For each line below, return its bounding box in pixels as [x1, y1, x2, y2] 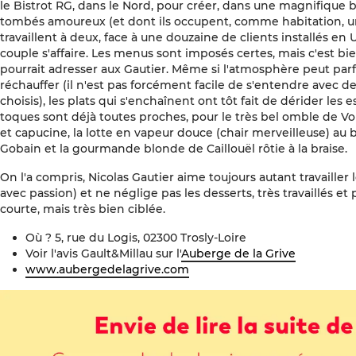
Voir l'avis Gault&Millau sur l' [25, 246, 181, 261]
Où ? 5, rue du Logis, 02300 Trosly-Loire [25, 230, 246, 245]
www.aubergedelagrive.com [25, 261, 189, 277]
